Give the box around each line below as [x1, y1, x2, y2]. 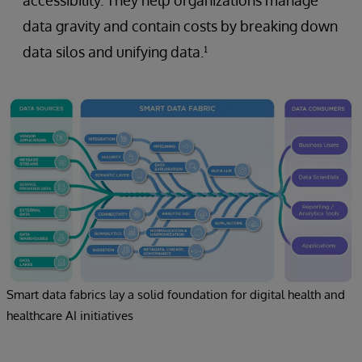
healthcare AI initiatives [6, 307, 133, 323]
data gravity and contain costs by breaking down [23, 16, 338, 35]
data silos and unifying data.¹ [23, 42, 208, 61]
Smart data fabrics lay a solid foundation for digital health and [6, 286, 345, 302]
